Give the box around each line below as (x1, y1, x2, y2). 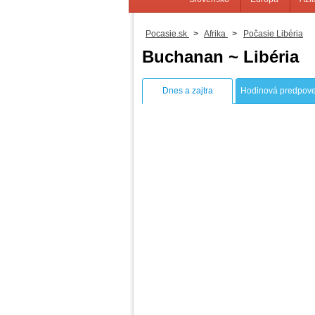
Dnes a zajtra (162, 86, 213, 96)
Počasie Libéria (243, 29, 303, 39)
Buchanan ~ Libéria (142, 47, 299, 66)
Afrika (204, 29, 226, 39)
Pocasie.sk (146, 29, 187, 39)
